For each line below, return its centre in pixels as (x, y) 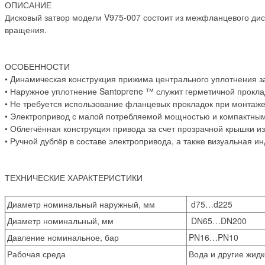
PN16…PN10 (214, 237)
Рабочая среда (36, 254)
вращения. (26, 30)
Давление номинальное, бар (63, 237)
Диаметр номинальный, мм (60, 221)
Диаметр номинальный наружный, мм (81, 204)
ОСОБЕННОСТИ (37, 67)
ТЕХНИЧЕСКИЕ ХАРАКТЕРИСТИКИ (74, 178)
